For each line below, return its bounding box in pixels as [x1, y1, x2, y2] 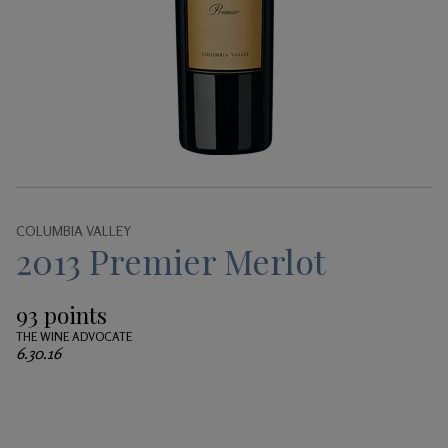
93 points [16, 298, 107, 330]
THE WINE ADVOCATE [16, 328, 132, 344]
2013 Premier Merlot [16, 237, 326, 284]
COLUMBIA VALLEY [16, 221, 131, 239]
